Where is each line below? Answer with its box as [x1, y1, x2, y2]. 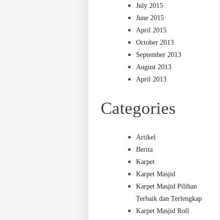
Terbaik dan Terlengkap [136, 195, 202, 203]
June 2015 [136, 14, 165, 22]
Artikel [136, 134, 156, 141]
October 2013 [136, 39, 174, 47]
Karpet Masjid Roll [136, 207, 190, 215]
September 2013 [136, 51, 182, 59]
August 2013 [136, 63, 172, 71]
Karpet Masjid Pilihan [136, 183, 197, 191]
